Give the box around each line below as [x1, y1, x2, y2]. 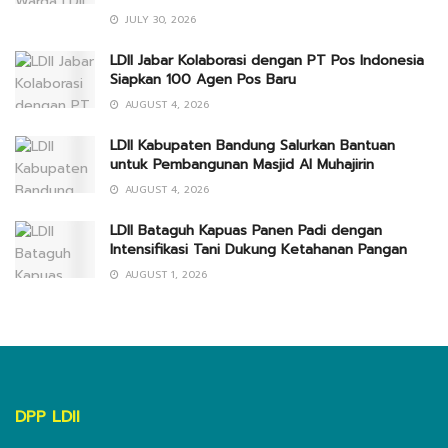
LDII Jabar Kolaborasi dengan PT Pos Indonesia [110, 50, 424, 72]
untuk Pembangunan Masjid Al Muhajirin [110, 154, 374, 176]
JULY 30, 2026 [121, 12, 196, 28]
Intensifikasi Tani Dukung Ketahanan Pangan [110, 239, 407, 261]
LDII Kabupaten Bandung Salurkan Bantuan [110, 135, 395, 157]
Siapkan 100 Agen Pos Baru [110, 69, 296, 91]
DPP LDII [15, 405, 80, 430]
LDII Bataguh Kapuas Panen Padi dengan [110, 220, 382, 242]
